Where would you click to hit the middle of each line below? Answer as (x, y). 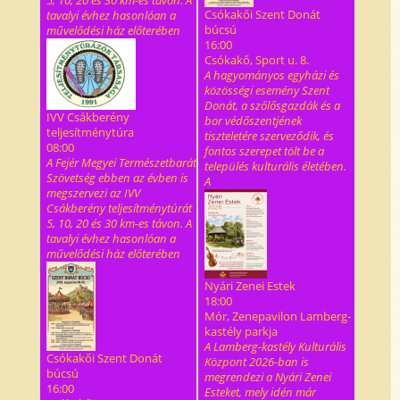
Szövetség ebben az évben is (117, 178)
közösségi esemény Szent (267, 90)
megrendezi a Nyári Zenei (268, 377)
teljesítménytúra (90, 132)
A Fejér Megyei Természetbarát (121, 162)
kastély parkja (241, 331)
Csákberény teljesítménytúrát (119, 208)
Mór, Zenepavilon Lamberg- (278, 316)
